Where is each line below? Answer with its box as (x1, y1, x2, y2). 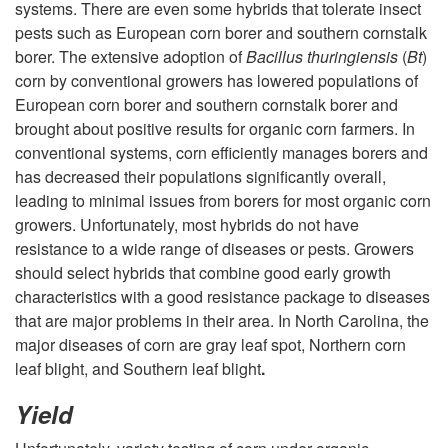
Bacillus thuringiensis (246, 45, 402, 69)
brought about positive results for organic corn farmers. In (15, 117, 415, 141)
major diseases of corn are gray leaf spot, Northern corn (15, 333, 406, 357)
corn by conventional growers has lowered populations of (15, 69, 418, 93)
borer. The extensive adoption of (15, 45, 246, 69)
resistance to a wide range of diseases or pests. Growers (15, 237, 414, 261)
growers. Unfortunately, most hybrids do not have (15, 213, 359, 237)
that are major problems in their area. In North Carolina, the (15, 309, 429, 333)
